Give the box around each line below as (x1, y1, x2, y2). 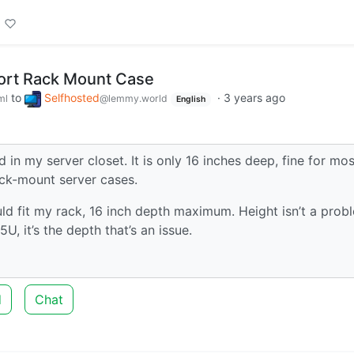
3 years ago (223, 91, 285, 104)
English (175, 94, 205, 104)
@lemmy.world (100, 92, 168, 104)
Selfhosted (44, 91, 100, 104)
